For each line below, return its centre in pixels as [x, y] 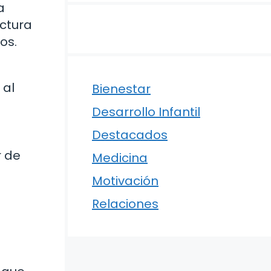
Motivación [125, 181]
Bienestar [121, 89]
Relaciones [125, 204]
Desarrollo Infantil [146, 112]
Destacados [130, 135]
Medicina [120, 158]
